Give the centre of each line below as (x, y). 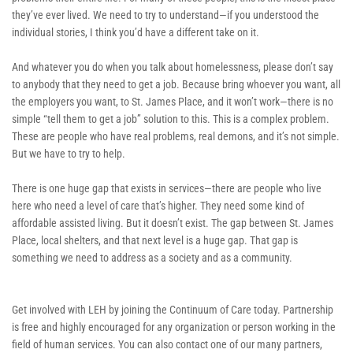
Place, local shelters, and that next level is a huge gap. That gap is (155, 240)
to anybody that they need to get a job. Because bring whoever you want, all (176, 84)
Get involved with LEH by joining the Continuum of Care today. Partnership (173, 309)
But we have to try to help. (70, 153)
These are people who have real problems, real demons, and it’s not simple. (176, 136)
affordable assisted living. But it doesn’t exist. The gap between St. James (173, 223)
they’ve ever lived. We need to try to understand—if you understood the (165, 15)
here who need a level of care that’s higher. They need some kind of (158, 205)
